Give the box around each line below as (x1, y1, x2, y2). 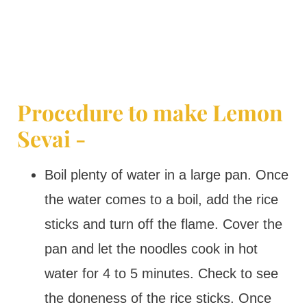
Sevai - (16, 123, 86, 153)
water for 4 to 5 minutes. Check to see (44, 266, 278, 281)
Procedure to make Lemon (16, 97, 283, 127)
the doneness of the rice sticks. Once (44, 291, 271, 306)
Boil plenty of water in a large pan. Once (44, 167, 288, 182)
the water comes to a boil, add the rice (44, 192, 278, 207)
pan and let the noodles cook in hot (44, 241, 258, 256)
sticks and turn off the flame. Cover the (44, 217, 282, 232)
